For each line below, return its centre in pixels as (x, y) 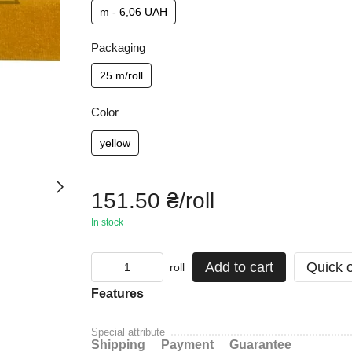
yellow (115, 143)
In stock (107, 222)
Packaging (118, 48)
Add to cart (239, 267)
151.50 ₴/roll (152, 201)
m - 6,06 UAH (133, 12)
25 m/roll (121, 75)
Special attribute (128, 332)
